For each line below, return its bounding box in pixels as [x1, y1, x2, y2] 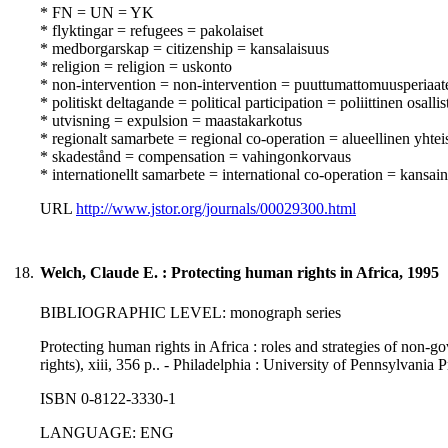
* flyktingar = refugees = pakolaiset [40, 22, 263, 40]
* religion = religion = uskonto [40, 58, 232, 76]
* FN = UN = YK [40, 4, 154, 22]
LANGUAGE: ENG [40, 424, 174, 442]
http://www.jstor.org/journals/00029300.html [76, 200, 356, 218]
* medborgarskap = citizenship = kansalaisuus [40, 40, 329, 58]
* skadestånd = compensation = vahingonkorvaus [40, 148, 351, 166]
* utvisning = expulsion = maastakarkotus [40, 112, 302, 130]
